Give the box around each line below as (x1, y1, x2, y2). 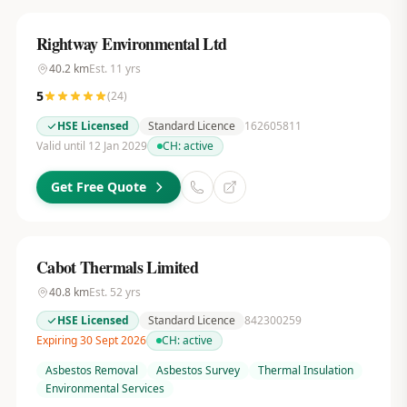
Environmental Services (45, 381, 164, 396)
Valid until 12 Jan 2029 (35, 138, 147, 154)
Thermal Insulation (257, 362, 353, 378)
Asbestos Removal (45, 362, 138, 378)
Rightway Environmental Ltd (35, 32, 227, 55)
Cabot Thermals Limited (35, 255, 199, 279)
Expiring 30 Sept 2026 (35, 333, 146, 348)
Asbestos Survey (155, 362, 240, 378)
